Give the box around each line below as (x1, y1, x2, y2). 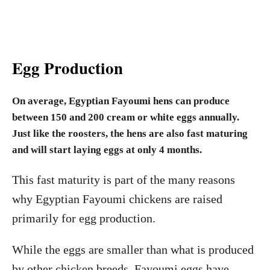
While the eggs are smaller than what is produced (12, 243, 254, 256)
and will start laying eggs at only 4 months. (12, 144, 202, 155)
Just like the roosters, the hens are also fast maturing (12, 128, 248, 139)
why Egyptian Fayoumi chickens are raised (12, 192, 222, 206)
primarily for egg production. (12, 212, 159, 225)
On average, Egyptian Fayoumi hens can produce (12, 95, 230, 107)
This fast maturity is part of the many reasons (12, 173, 235, 186)
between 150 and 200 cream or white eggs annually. (12, 111, 239, 123)
